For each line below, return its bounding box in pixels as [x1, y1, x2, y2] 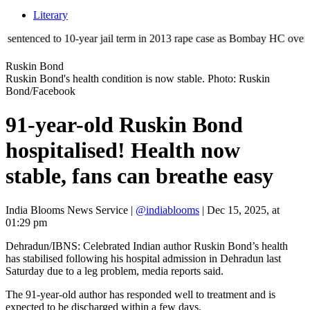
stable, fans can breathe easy [6, 163, 273, 189]
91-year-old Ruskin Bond [6, 112, 243, 138]
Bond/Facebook [6, 85, 75, 97]
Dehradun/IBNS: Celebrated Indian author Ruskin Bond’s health [6, 239, 288, 252]
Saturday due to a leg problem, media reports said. [6, 264, 224, 277]
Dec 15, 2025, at [207, 203, 280, 216]
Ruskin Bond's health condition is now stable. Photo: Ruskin [6, 73, 270, 84]
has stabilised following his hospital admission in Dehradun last [6, 252, 281, 264]
